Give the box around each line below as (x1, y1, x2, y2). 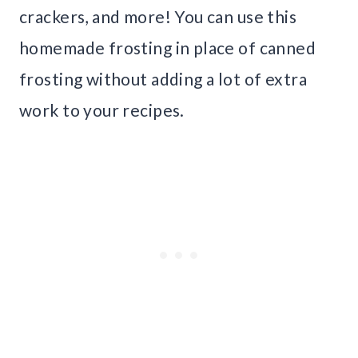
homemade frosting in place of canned (19, 38, 316, 58)
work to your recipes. (19, 100, 185, 121)
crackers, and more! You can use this (19, 6, 297, 27)
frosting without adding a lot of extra (19, 69, 307, 89)
